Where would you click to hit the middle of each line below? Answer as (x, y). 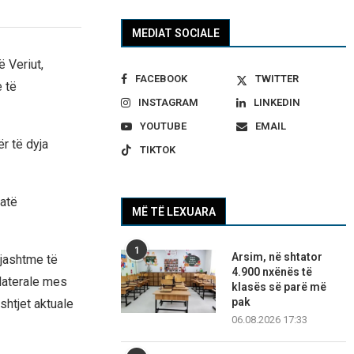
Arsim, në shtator (277, 257)
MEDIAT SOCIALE (176, 34)
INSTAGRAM (169, 103)
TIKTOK (158, 150)
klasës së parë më (279, 287)
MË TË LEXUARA (174, 212)
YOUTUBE (164, 126)
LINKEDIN (277, 103)
